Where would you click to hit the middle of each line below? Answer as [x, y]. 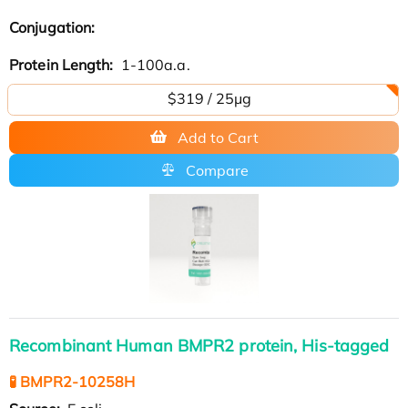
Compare [217, 170]
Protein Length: [63, 64]
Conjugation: [54, 27]
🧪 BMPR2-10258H [72, 381]
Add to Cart [218, 137]
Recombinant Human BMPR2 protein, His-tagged [199, 345]
